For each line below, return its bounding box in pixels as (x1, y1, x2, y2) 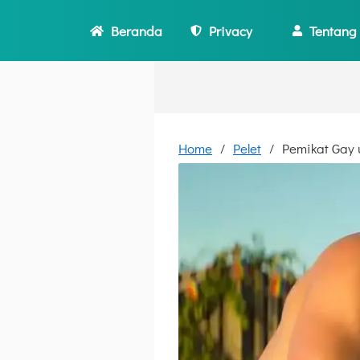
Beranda (111, 21, 163, 40)
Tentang (309, 21, 358, 40)
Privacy (208, 21, 252, 40)
